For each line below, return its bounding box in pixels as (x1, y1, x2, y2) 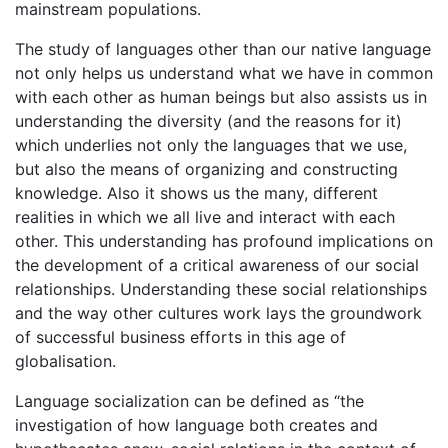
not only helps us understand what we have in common (15, 62, 433, 83)
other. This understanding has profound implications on (15, 230, 433, 251)
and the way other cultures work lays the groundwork (15, 302, 422, 323)
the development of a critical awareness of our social (15, 254, 419, 275)
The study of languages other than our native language (15, 38, 431, 59)
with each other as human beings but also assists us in (15, 86, 427, 107)
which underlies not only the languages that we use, (15, 134, 407, 155)
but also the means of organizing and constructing (15, 158, 398, 179)
